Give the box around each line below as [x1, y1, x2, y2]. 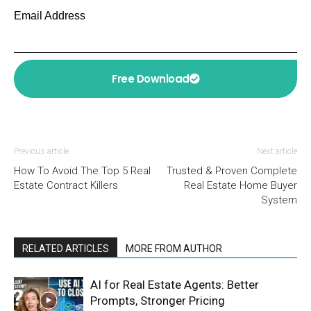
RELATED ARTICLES [22, 242, 109, 254]
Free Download [112, 71, 190, 86]
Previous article [14, 146, 69, 156]
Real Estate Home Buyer [184, 178, 297, 192]
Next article [257, 146, 297, 156]
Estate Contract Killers [14, 178, 118, 192]
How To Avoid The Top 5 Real [14, 164, 151, 177]
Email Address [14, 9, 85, 22]
